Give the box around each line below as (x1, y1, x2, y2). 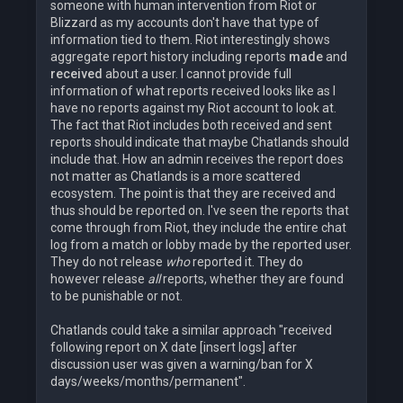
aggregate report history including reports (50, 49, 289, 65)
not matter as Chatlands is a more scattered (50, 169, 300, 184)
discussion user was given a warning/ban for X (50, 357, 313, 372)
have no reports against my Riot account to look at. (50, 101, 336, 116)
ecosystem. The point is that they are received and (50, 186, 336, 201)
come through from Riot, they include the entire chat (50, 220, 346, 236)
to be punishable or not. (50, 289, 183, 304)
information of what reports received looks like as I (50, 84, 336, 99)
